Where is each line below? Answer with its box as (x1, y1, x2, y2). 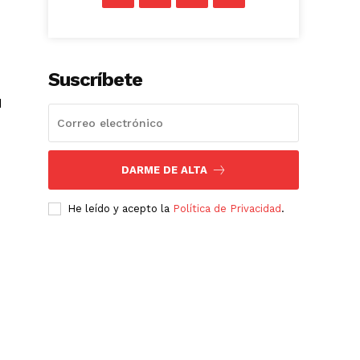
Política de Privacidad (173, 202, 282, 215)
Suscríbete (48, 68, 143, 92)
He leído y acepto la (67, 202, 174, 215)
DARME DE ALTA (121, 164, 207, 177)
